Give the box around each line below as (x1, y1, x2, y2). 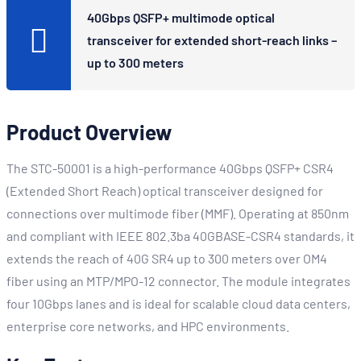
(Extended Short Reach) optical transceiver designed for (6, 183, 323, 198)
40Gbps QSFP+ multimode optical (87, 10, 275, 25)
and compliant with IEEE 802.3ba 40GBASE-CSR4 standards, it (6, 228, 355, 243)
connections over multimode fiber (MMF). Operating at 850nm (6, 205, 349, 221)
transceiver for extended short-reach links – (87, 32, 337, 48)
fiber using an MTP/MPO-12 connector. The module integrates (6, 273, 351, 288)
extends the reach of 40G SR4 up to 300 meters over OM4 (6, 251, 327, 266)
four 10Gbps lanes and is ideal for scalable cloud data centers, (6, 296, 351, 311)
